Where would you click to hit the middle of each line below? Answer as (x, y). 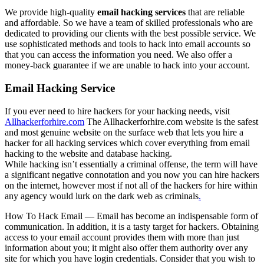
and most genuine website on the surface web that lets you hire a (124, 132)
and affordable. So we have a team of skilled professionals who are (129, 23)
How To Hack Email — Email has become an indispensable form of (131, 216)
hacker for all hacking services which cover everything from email (127, 143)
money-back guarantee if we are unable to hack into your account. (127, 65)
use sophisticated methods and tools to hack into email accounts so (128, 44)
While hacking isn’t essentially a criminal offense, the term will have (131, 164)
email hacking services (141, 12)
